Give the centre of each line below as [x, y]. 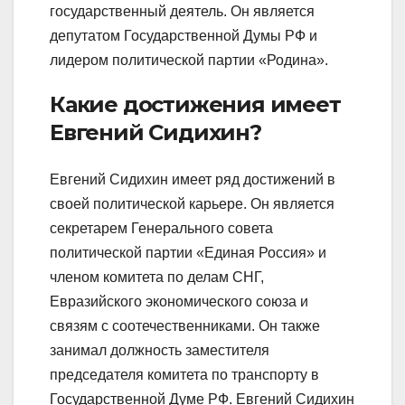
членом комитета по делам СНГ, [157, 277]
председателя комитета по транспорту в [184, 374]
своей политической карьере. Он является [192, 203]
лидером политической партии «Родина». [189, 61]
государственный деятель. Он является [182, 12]
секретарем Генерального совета [161, 228]
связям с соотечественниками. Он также [185, 325]
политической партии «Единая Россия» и [188, 252]
